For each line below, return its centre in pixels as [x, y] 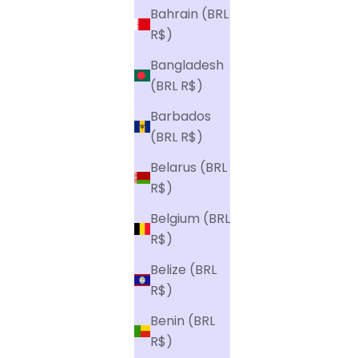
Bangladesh [187, 65]
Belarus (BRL [189, 167]
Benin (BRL [183, 320]
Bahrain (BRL [189, 14]
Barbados [181, 116]
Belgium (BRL [190, 218]
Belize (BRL [183, 269]
